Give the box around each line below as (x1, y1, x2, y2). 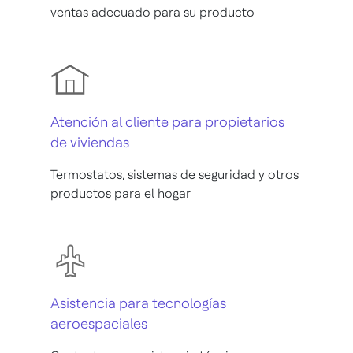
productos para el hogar (50, 185, 191, 201)
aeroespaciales (50, 314, 147, 332)
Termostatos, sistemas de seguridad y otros (50, 166, 299, 182)
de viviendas (50, 133, 129, 150)
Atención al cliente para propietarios (50, 113, 284, 130)
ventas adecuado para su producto (50, 4, 255, 20)
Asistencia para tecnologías (50, 294, 226, 311)
